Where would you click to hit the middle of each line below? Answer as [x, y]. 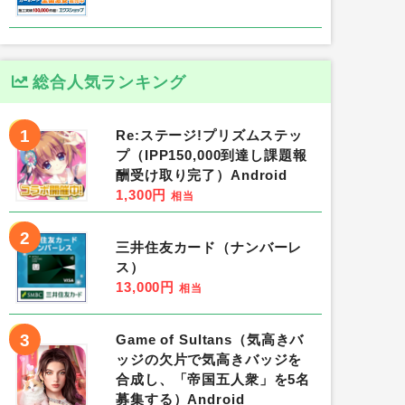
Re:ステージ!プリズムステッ [210, 136]
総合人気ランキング [109, 82]
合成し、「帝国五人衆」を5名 [213, 380]
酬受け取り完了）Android [202, 175]
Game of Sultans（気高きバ [210, 340]
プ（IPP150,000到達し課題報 [212, 155]
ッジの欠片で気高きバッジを [209, 360]
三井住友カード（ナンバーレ [209, 248]
